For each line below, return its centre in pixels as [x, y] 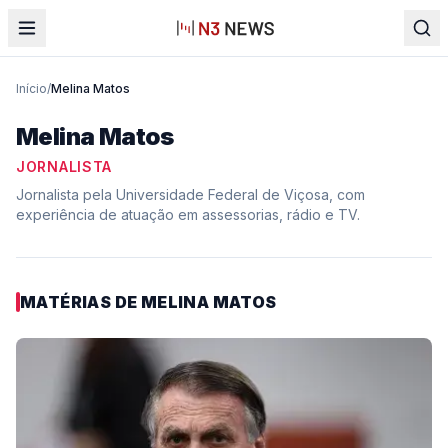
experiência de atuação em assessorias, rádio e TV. [188, 214]
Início [31, 88]
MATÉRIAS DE [80, 302]
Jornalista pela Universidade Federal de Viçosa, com [190, 194]
